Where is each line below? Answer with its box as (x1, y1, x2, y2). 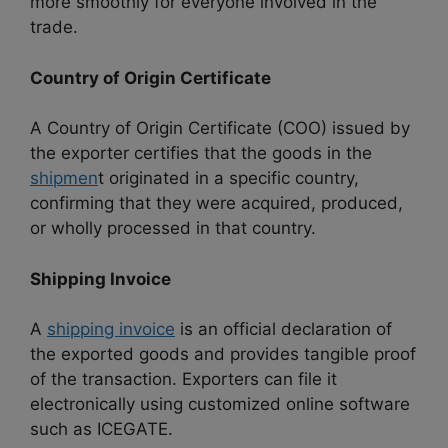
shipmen (30, 168, 98, 189)
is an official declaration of (175, 319, 392, 340)
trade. (30, 17, 78, 38)
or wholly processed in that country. (30, 218, 316, 239)
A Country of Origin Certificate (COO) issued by (30, 118, 410, 139)
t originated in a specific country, (98, 168, 359, 189)
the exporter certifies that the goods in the (30, 143, 372, 164)
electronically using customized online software (30, 394, 410, 415)
